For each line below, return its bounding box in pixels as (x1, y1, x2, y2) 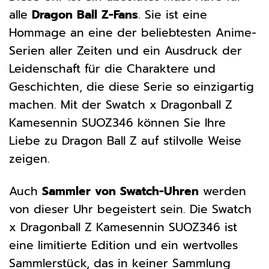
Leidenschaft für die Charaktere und (9, 59, 216, 77)
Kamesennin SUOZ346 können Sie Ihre (9, 113, 226, 131)
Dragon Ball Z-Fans (32, 5, 138, 23)
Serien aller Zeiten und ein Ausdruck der (9, 41, 242, 59)
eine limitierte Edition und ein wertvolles (9, 237, 238, 255)
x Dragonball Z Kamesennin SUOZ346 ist (9, 219, 237, 237)
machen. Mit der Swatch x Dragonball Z (9, 95, 232, 113)
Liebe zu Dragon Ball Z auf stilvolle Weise (9, 131, 241, 150)
